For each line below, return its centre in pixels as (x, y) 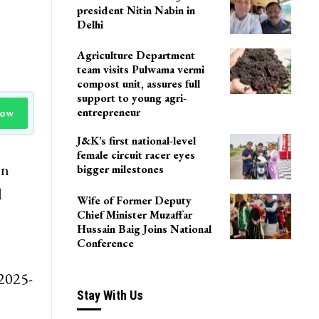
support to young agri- (131, 98)
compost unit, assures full (138, 84)
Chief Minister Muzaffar (134, 214)
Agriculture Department (136, 56)
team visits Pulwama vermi (140, 70)
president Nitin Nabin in (136, 10)
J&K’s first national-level (136, 141)
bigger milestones (120, 169)
